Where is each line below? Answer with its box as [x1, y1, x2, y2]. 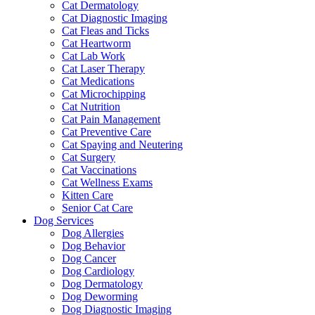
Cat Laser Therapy [62, 63, 145, 75]
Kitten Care [62, 189, 113, 202]
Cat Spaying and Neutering [62, 139, 183, 151]
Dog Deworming [62, 290, 138, 303]
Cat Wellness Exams [62, 176, 153, 189]
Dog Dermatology [62, 278, 143, 290]
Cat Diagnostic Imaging [62, 12, 167, 25]
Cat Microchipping [62, 88, 146, 101]
